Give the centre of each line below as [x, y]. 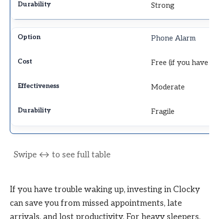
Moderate [168, 87]
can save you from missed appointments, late [96, 203]
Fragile [163, 112]
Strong [163, 6]
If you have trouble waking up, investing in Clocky [105, 189]
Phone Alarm [174, 38]
